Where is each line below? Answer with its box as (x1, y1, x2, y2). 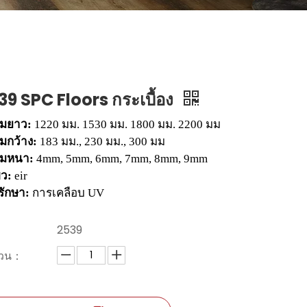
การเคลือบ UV (32, 186, 104, 199)
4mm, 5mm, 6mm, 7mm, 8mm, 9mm (36, 152, 208, 165)
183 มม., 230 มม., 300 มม (40, 135, 165, 148)
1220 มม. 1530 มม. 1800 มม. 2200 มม (34, 118, 221, 131)
